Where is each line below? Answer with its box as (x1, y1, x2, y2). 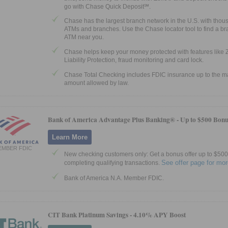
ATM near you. (64, 34, 104, 41)
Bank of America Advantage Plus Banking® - (48, 114, 180, 125)
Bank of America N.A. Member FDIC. (64, 174, 164, 182)
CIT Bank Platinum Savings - (48, 209, 133, 220)
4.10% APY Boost (133, 209, 186, 220)
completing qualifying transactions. (64, 159, 161, 166)
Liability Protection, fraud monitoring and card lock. (64, 56, 204, 64)
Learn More (52, 133, 88, 141)
